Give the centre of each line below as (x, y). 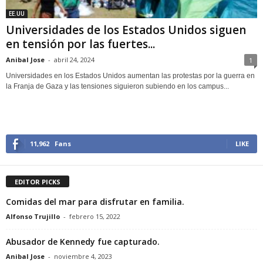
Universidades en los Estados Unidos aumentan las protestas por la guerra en (130, 75)
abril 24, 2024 (74, 59)
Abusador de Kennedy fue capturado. (83, 241)
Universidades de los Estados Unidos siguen (126, 30)
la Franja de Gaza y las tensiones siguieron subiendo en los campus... (117, 86)
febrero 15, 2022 (95, 216)
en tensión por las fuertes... (80, 44)
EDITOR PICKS (38, 181)
